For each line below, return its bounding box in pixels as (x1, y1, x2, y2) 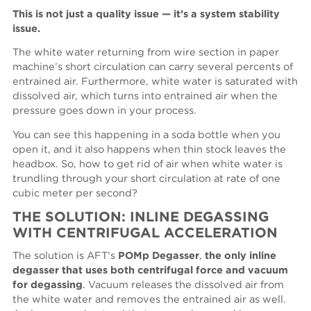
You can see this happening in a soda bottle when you (12, 129, 281, 140)
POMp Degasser (118, 251, 200, 262)
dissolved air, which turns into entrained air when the (12, 91, 278, 102)
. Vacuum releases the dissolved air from (83, 280, 285, 291)
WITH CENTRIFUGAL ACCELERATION (12, 226, 278, 240)
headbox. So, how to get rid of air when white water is (12, 158, 283, 169)
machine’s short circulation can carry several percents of (12, 62, 294, 73)
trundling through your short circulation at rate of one (12, 173, 281, 184)
